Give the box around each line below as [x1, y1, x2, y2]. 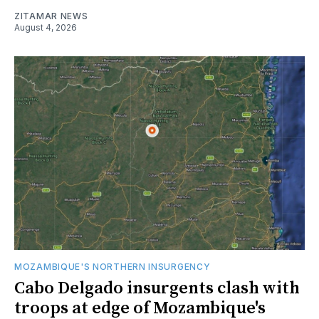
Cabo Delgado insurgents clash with [14, 277, 300, 299]
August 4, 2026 [14, 21, 77, 33]
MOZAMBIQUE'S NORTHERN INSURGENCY [14, 261, 211, 272]
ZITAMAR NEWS [14, 10, 88, 21]
